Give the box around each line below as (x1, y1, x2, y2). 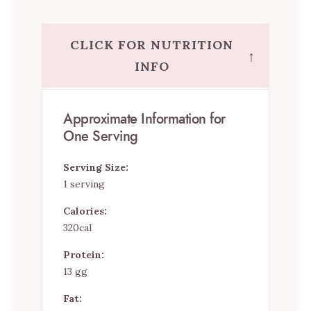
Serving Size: (63, 161, 128, 174)
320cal (63, 221, 92, 235)
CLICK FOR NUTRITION (70, 37, 233, 53)
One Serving (63, 126, 138, 146)
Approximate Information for (63, 109, 226, 129)
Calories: (63, 205, 107, 218)
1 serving (63, 178, 105, 191)
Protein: (63, 249, 104, 262)
